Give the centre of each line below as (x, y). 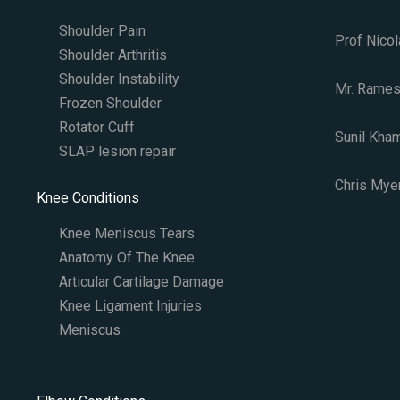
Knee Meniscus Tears (126, 234)
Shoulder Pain (102, 31)
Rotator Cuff (96, 128)
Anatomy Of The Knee (126, 258)
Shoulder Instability (119, 79)
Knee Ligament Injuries (130, 306)
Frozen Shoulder (110, 104)
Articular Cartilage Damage (141, 282)
